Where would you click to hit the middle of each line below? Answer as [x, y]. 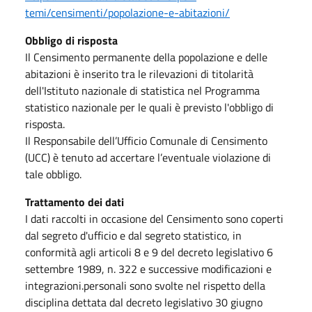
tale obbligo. [53, 174]
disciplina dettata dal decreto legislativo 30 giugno [144, 302]
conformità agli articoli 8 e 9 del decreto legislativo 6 [149, 252]
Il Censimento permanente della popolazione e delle [146, 57]
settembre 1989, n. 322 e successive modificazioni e [148, 268]
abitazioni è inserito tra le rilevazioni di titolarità [139, 73]
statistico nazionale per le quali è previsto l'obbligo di [149, 107]
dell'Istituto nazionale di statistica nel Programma [142, 90]
